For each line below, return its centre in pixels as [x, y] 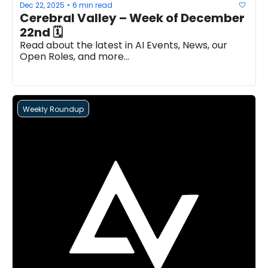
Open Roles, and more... [74, 57]
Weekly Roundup [53, 109]
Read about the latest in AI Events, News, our [124, 45]
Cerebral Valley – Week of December [132, 18]
